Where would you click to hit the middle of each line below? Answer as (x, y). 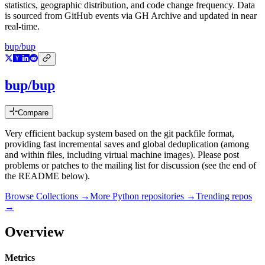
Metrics (20, 258)
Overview (34, 232)
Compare (33, 113)
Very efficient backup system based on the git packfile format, (119, 134)
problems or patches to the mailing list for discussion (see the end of (130, 166)
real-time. (22, 27)
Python (126, 196)
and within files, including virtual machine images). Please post (122, 155)
